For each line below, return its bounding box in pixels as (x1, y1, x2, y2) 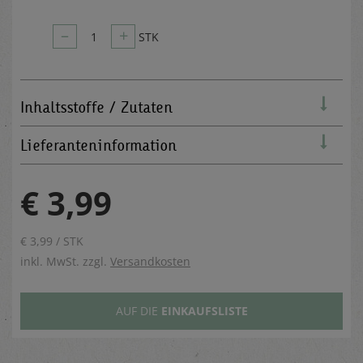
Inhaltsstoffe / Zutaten (20, 96, 173, 117)
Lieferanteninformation (20, 135, 177, 155)
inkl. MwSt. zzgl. (20, 253, 110, 269)
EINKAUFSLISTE (160, 302, 248, 318)
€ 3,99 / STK (20, 233, 83, 249)
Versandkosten (110, 253, 190, 269)
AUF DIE (115, 302, 161, 318)
